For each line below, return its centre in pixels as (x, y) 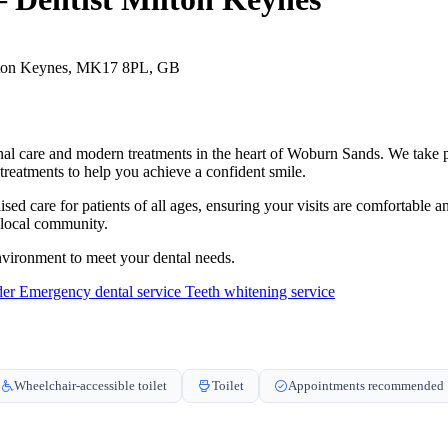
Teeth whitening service (260, 291)
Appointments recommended (366, 385)
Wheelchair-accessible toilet (90, 385)
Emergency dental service (102, 291)
